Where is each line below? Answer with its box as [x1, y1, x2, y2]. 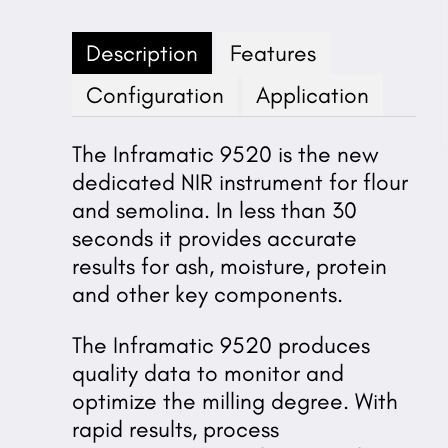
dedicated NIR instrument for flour [72, 167, 408, 196]
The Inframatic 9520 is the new [72, 139, 379, 168]
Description [85, 38, 198, 67]
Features [229, 38, 316, 67]
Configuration [85, 80, 224, 109]
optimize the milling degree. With [72, 386, 398, 415]
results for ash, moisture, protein [72, 251, 387, 280]
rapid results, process [72, 414, 279, 443]
